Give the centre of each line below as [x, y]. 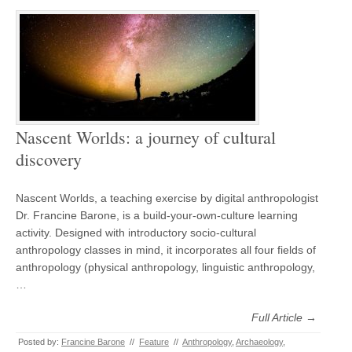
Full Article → [284, 317]
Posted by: [40, 342]
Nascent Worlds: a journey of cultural [146, 137]
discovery [49, 159]
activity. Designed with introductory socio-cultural [136, 233]
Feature [154, 342]
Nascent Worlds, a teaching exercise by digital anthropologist [167, 198]
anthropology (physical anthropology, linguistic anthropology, [165, 267]
